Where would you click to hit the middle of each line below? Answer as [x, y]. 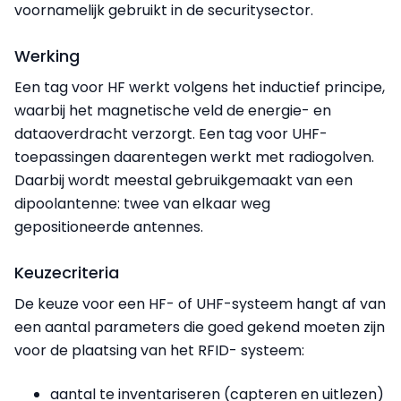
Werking [47, 55]
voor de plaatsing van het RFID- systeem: [159, 350]
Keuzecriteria [67, 272]
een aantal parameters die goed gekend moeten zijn [200, 327]
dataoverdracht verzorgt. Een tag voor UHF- [171, 133]
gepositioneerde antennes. [109, 226]
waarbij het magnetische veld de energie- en [173, 110]
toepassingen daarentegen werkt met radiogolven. [194, 157]
